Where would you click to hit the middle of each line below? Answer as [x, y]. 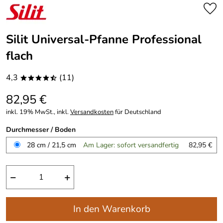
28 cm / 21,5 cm [52, 145]
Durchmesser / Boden [41, 129]
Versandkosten [92, 112]
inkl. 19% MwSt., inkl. [38, 112]
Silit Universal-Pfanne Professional [104, 39]
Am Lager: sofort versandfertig [131, 145]
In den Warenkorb [111, 209]
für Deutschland [137, 112]
